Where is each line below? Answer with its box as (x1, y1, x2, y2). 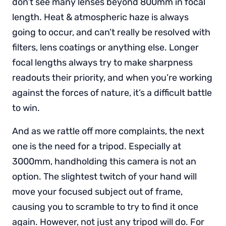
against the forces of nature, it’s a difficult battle (12, 87, 212, 98)
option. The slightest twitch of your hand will (12, 171, 197, 182)
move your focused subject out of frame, (12, 186, 183, 197)
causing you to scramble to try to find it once (12, 201, 198, 212)
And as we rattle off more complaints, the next (12, 125, 204, 137)
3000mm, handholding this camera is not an (12, 155, 196, 167)
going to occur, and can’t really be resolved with (12, 26, 210, 38)
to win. (12, 102, 40, 114)
